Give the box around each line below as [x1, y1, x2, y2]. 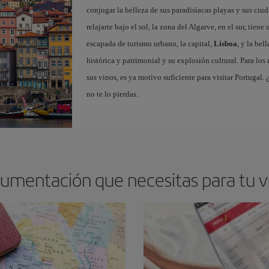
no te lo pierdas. [86, 89, 138, 98]
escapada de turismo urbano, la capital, [86, 38, 214, 48]
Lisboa [213, 38, 237, 48]
